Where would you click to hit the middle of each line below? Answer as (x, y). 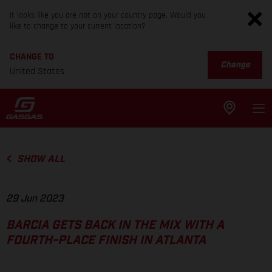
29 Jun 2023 (35, 199)
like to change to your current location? (78, 26)
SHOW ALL (41, 159)
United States (37, 71)
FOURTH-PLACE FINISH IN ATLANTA (106, 241)
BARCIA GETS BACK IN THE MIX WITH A (115, 226)
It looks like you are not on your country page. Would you (108, 15)
